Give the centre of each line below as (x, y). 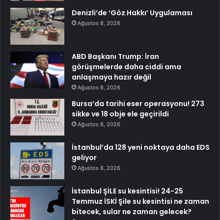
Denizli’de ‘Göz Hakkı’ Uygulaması (132, 13)
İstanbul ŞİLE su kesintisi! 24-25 (127, 191)
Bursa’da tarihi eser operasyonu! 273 (138, 103)
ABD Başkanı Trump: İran (115, 56)
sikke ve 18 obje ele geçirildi (120, 114)
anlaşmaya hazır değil (111, 77)
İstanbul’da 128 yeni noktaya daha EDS (141, 147)
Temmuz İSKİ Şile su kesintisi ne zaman (140, 201)
